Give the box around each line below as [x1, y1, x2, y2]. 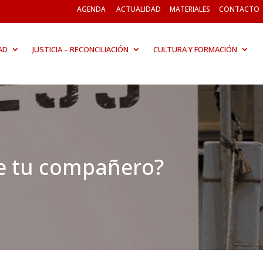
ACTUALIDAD [116, 4, 161, 14]
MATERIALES [169, 4, 210, 14]
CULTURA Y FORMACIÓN [153, 44, 237, 55]
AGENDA [76, 4, 106, 14]
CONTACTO [218, 4, 259, 14]
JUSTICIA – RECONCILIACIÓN [32, 44, 129, 55]
